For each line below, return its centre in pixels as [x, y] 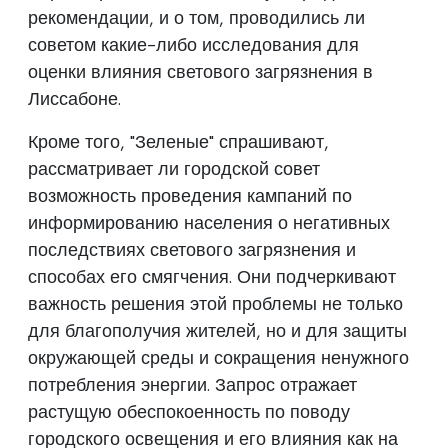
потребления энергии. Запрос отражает [192, 384]
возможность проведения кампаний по [190, 195]
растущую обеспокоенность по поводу [189, 411]
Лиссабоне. [74, 98]
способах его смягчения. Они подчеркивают [212, 276]
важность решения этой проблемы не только [215, 303]
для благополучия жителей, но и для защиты [217, 330]
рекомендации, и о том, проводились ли [196, 17]
